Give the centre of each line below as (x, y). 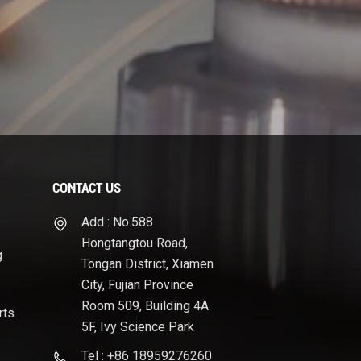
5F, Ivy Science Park (137, 327)
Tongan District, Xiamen (147, 264)
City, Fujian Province (137, 285)
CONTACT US (86, 188)
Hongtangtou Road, (134, 243)
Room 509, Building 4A (145, 306)
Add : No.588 (117, 222)
